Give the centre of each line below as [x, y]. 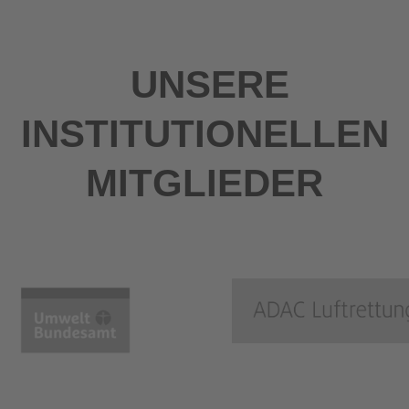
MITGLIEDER [204, 183]
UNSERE [204, 84]
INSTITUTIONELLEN [204, 133]
